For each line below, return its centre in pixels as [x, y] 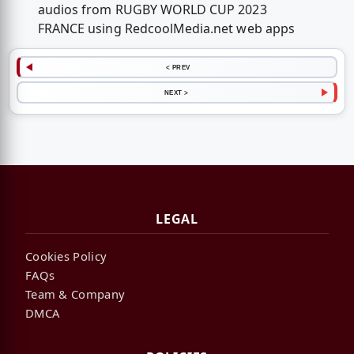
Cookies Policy [66, 256]
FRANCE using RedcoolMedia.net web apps [166, 28]
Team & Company [75, 294]
